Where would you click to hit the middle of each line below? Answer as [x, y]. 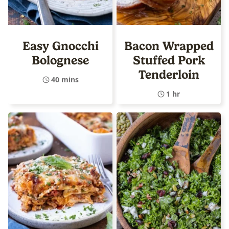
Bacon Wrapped [169, 46]
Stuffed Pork [169, 60]
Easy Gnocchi [60, 46]
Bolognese [60, 60]
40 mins [65, 79]
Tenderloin [169, 74]
